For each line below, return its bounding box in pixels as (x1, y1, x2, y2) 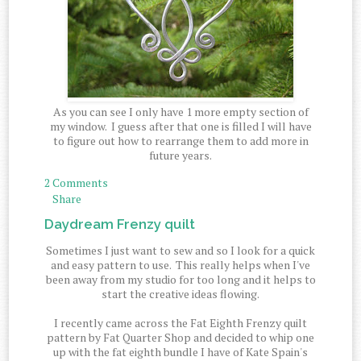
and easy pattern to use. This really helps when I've (51, 257, 310, 273)
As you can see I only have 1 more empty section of (52, 104, 309, 120)
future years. (149, 147, 212, 164)
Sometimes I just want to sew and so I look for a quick (46, 243, 315, 259)
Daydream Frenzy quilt (44, 216, 196, 233)
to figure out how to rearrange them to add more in (52, 133, 309, 149)
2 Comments (44, 175, 109, 191)
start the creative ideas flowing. (102, 286, 259, 302)
